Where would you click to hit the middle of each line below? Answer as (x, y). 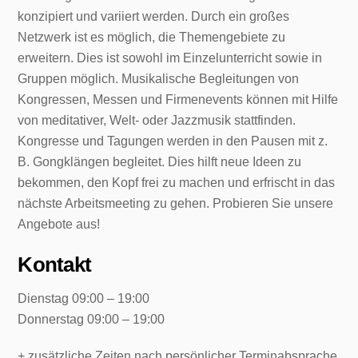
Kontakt (55, 264)
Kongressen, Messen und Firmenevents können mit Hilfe (178, 99)
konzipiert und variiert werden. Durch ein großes (154, 16)
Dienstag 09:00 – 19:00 (84, 298)
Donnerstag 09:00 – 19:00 (91, 319)
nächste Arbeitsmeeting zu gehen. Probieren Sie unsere (176, 203)
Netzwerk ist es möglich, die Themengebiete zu (152, 37)
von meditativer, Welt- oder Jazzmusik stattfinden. (157, 120)
